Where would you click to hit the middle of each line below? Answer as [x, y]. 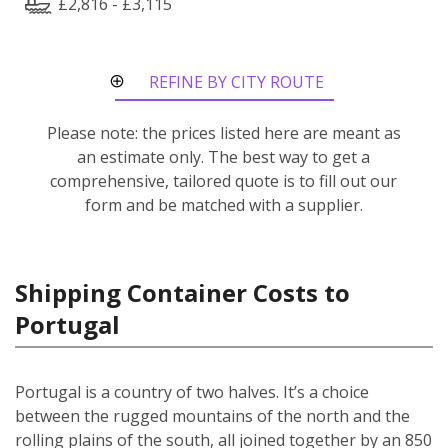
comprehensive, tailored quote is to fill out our [224, 180]
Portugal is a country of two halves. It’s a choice [192, 391]
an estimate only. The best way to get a [224, 156]
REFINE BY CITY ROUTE [236, 81]
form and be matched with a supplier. [223, 204]
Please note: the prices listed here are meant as [223, 132]
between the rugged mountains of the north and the [212, 415]
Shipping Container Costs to [182, 292]
